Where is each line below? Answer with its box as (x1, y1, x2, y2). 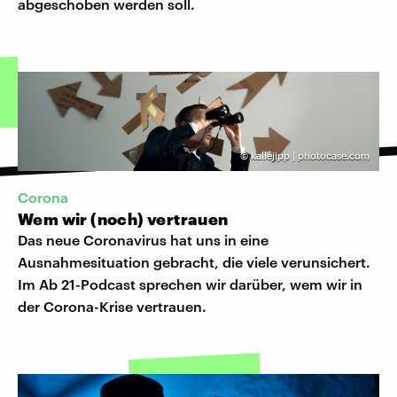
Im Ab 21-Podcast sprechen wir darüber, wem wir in (18, 276, 362, 293)
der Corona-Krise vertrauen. (18, 298, 206, 315)
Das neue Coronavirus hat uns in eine (18, 231, 269, 249)
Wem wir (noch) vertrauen (18, 209, 229, 230)
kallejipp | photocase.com (251, 149, 370, 161)
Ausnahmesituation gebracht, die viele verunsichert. (18, 253, 370, 271)
